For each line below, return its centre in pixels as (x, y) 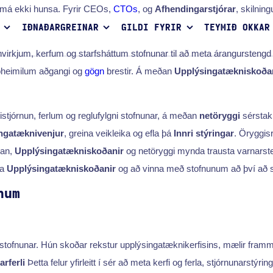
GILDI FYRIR (151, 28)
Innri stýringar (204, 133)
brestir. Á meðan (139, 71)
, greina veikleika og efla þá (119, 133)
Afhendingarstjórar (195, 9)
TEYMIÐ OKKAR (237, 28)
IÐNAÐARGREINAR (60, 28)
